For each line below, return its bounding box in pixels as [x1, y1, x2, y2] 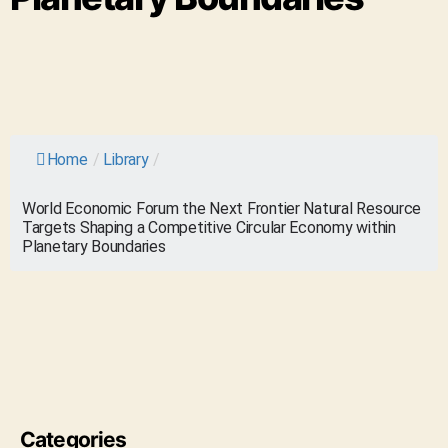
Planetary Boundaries [22, 237, 166, 256]
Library [103, 150, 149, 169]
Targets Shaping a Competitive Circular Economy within [22, 218, 396, 237]
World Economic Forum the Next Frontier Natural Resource [22, 199, 422, 218]
